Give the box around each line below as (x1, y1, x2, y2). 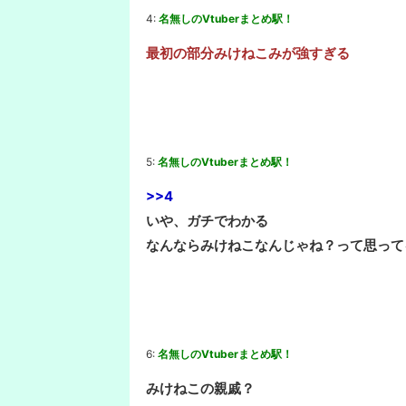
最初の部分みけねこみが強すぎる (146, 43, 350, 62)
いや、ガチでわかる (146, 211, 268, 229)
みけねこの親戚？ (146, 379, 255, 397)
